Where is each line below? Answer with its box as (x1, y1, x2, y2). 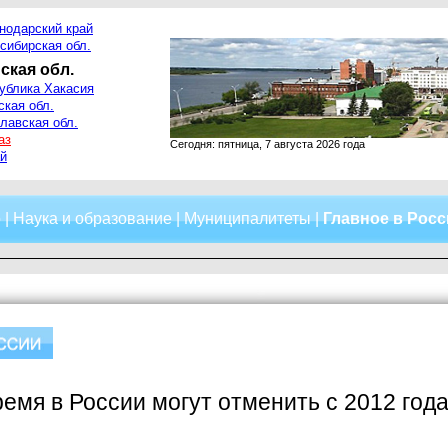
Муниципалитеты (184, 210, 311, 227)
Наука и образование (13, 210, 172, 227)
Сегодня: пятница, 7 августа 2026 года (170, 138, 365, 150)
